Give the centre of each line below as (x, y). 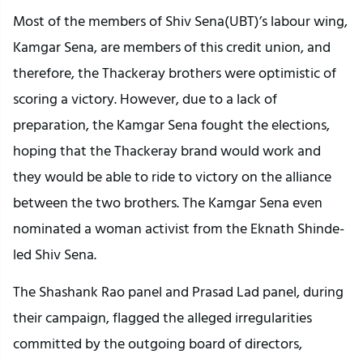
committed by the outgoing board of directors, (158, 344)
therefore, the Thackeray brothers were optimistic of (175, 73)
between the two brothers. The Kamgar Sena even (168, 203)
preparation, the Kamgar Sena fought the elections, (171, 125)
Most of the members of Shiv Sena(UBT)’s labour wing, (180, 21)
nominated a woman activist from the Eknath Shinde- (179, 228)
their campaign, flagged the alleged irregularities (162, 318)
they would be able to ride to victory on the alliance (172, 177)
